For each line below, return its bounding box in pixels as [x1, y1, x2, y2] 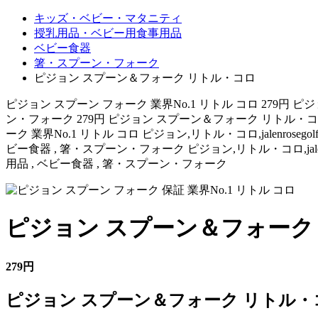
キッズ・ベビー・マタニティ [34, 12, 182, 24]
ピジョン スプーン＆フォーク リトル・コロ [34, 72, 256, 84]
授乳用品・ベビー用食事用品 [34, 27, 182, 39]
